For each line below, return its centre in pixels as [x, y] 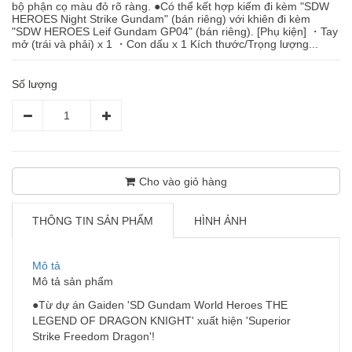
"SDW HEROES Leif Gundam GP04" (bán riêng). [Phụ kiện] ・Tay [175, 32]
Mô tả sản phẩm [73, 282]
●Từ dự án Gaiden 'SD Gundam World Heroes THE [160, 305]
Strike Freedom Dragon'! [93, 337]
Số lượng [35, 84]
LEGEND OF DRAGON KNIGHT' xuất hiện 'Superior [161, 321]
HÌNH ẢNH [220, 221]
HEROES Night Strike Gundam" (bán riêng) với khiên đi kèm [161, 19]
